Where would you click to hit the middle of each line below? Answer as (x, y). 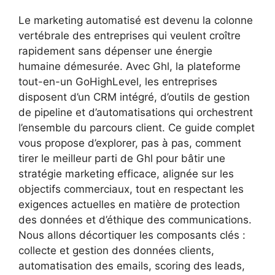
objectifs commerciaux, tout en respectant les (131, 189)
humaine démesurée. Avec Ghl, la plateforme (130, 67)
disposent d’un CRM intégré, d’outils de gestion (134, 97)
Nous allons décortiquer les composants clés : (132, 235)
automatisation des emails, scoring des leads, (132, 266)
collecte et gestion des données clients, (116, 251)
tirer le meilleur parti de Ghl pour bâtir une (122, 159)
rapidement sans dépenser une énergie (115, 51)
